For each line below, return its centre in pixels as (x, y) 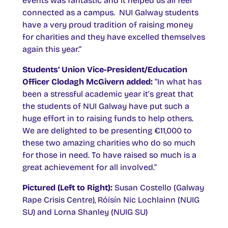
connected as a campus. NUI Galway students (110, 13)
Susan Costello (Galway (159, 188)
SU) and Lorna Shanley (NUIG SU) (85, 212)
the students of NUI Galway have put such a (106, 106)
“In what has (178, 82)
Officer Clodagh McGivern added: (89, 82)
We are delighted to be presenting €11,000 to (107, 131)
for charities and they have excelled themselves (114, 37)
